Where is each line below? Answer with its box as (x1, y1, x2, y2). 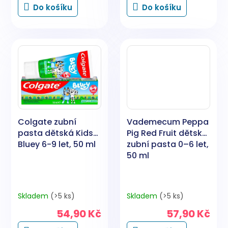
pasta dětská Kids (18, 127, 93, 139)
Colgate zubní (18, 116, 76, 128)
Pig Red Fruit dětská (127, 127, 208, 139)
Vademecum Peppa (127, 116, 209, 128)
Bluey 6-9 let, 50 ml (18, 138, 96, 151)
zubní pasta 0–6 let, (127, 138, 209, 151)
